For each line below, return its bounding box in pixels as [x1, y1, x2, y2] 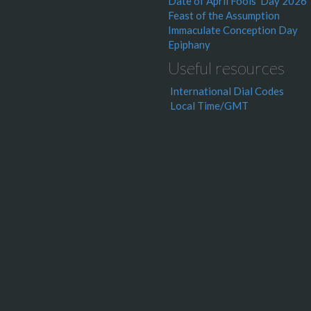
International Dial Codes [170, 85, 284, 97]
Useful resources [168, 58, 285, 78]
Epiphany [168, 38, 210, 51]
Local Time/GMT [170, 99, 249, 112]
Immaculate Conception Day [168, 24, 298, 36]
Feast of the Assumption [168, 9, 280, 22]
